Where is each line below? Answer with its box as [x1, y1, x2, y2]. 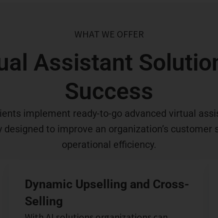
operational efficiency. [62, 139, 156, 151]
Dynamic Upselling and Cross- [24, 177, 189, 191]
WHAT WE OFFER [74, 27, 144, 40]
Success [65, 77, 153, 106]
